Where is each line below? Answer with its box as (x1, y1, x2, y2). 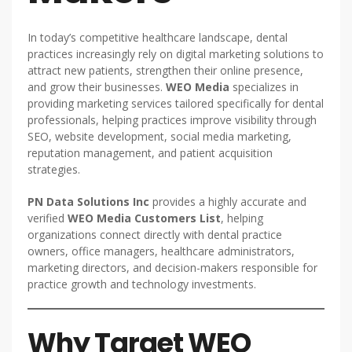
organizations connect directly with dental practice (27, 227, 282, 242)
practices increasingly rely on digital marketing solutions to (27, 46, 324, 61)
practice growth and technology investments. (27, 277, 256, 291)
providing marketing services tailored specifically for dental (27, 96, 324, 111)
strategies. (27, 162, 80, 177)
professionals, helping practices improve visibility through (27, 112, 317, 127)
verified (27, 211, 68, 225)
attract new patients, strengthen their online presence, (27, 63, 303, 78)
